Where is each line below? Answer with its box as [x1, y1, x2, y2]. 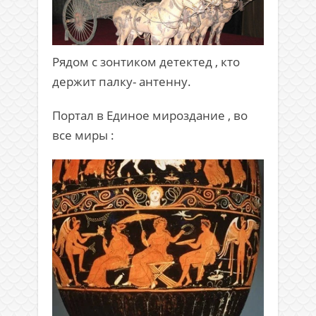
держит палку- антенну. [52, 73, 191, 90]
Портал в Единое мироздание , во [52, 107, 248, 123]
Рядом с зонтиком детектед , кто [52, 53, 240, 70]
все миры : [52, 126, 114, 143]
